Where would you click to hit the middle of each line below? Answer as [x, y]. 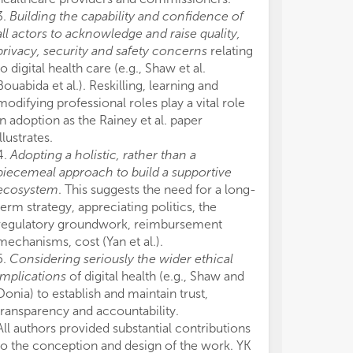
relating [230, 50]
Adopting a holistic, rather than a [103, 154]
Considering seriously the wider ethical [121, 258]
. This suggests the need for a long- [157, 189]
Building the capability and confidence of [126, 16]
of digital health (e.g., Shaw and [155, 276]
